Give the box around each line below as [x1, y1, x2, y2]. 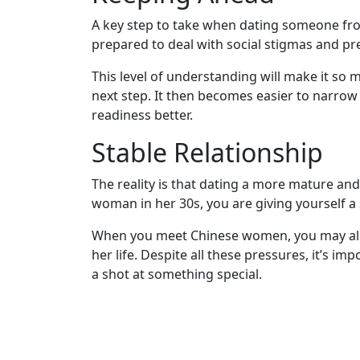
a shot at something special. [92, 264, 262, 283]
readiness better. [92, 105, 193, 124]
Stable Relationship [92, 134, 323, 170]
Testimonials [28, 132, 110, 150]
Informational [28, 258, 104, 275]
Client [28, 112, 66, 131]
